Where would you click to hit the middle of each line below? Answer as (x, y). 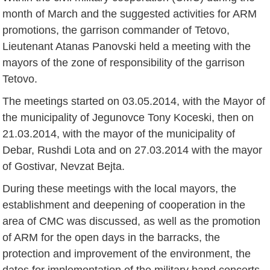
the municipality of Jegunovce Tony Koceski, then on (128, 117)
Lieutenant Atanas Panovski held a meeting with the (127, 46)
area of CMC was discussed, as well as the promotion (132, 221)
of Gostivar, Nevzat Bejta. (64, 166)
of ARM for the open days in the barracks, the (111, 237)
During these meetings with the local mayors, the (120, 188)
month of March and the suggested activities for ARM (130, 14)
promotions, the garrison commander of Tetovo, (116, 30)
